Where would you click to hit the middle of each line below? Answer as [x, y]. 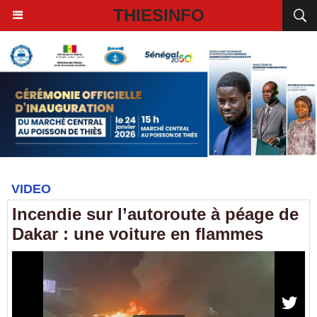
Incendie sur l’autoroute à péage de [155, 214]
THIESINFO [158, 15]
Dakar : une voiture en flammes [138, 234]
